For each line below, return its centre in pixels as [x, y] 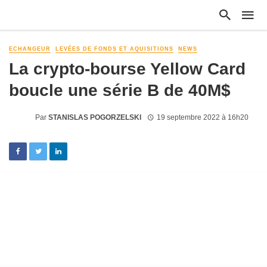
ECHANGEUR [30, 49]
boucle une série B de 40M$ [120, 90]
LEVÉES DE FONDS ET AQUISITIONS [114, 49]
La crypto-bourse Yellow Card [127, 69]
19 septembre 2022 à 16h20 [202, 117]
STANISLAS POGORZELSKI [95, 117]
